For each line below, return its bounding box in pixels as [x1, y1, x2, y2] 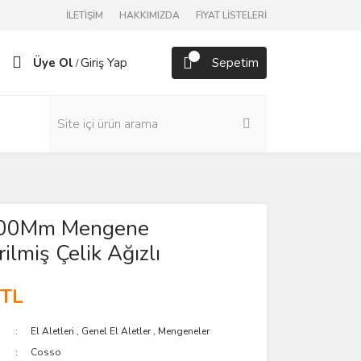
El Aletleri [31, 325, 77, 338]
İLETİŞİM [66, 9, 103, 22]
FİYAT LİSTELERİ [196, 9, 267, 22]
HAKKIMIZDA [119, 9, 180, 22]
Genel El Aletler [81, 325, 151, 338]
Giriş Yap [81, 55, 127, 71]
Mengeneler [158, 325, 210, 338]
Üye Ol [33, 55, 73, 71]
